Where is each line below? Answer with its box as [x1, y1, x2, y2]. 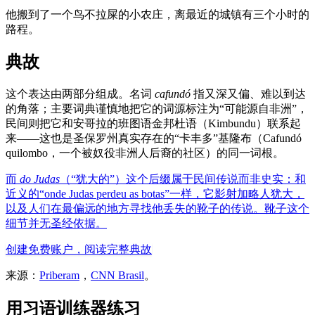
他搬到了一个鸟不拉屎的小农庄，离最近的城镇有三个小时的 [6, 8, 309, 20]
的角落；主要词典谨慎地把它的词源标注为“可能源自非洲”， [6, 103, 308, 115]
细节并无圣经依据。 [6, 217, 107, 230]
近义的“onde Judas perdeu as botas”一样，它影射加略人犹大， [6, 188, 304, 200]
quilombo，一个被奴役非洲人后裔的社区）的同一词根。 [6, 147, 284, 160]
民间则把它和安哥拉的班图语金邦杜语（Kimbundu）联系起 [6, 117, 301, 130]
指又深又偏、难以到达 [191, 88, 306, 101]
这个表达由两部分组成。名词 [6, 88, 155, 101]
